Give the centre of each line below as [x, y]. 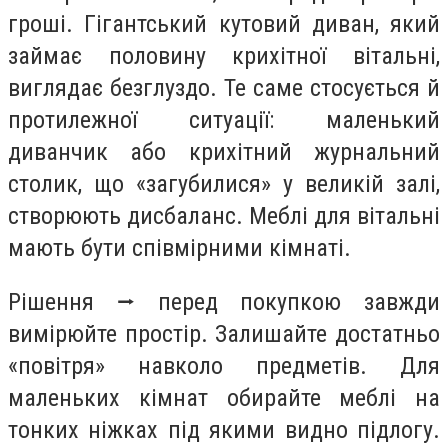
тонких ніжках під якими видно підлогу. [224, 429]
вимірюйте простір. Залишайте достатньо [224, 333]
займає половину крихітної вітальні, [224, 55]
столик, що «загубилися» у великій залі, [224, 183]
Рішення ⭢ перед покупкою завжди [224, 301]
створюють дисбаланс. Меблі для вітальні [224, 215]
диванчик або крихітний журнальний [224, 151]
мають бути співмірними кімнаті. [179, 247]
